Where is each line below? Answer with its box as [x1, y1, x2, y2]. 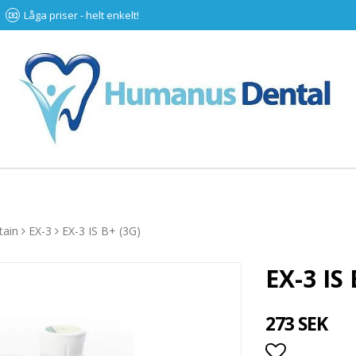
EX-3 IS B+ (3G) [62, 223, 141, 239]
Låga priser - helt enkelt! [24, 8, 139, 22]
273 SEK [265, 311, 328, 337]
